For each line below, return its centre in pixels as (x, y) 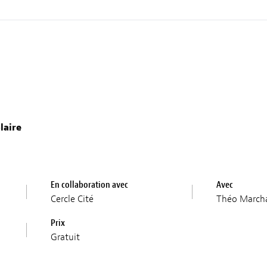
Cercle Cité (72, 199)
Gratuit (66, 237)
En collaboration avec (90, 184)
